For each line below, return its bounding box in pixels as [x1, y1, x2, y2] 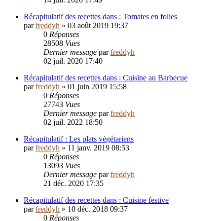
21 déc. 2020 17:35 [43, 179, 104, 188]
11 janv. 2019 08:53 [68, 144, 129, 152]
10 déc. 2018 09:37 [68, 205, 128, 214]
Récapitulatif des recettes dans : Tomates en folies [24, 12, 177, 21]
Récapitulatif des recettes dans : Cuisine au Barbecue [24, 74, 187, 82]
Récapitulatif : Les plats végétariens [24, 135, 134, 144]
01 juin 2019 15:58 [68, 82, 127, 91]
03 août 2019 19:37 [68, 21, 128, 30]
